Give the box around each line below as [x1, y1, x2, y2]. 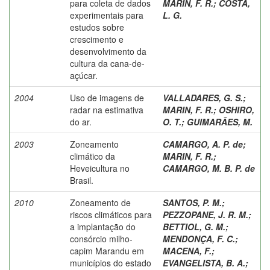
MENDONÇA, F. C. [163, 232, 235, 245]
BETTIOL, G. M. [163, 220, 225, 233]
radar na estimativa [70, 103, 143, 116]
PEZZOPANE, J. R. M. [163, 208, 248, 221]
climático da [70, 149, 115, 162]
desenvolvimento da [70, 45, 146, 57]
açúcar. [70, 69, 98, 81]
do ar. [70, 115, 92, 128]
